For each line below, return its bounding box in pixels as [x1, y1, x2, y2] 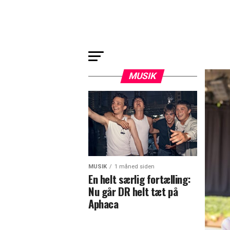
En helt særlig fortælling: [88, 171, 191, 187]
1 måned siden [114, 163, 155, 170]
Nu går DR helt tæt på [88, 183, 178, 200]
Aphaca [88, 196, 119, 212]
